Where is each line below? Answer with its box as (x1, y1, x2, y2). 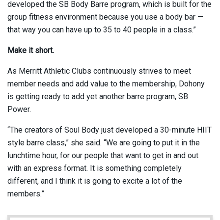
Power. (7, 104, 31, 114)
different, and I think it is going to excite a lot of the (7, 176, 182, 186)
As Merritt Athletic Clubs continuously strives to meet (7, 66, 191, 76)
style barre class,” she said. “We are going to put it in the (7, 137, 200, 147)
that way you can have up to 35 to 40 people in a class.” (7, 25, 196, 34)
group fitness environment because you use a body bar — (7, 12, 203, 22)
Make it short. (7, 45, 54, 55)
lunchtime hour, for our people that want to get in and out (7, 150, 198, 160)
